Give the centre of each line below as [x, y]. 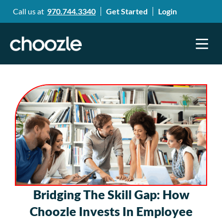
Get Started [127, 11]
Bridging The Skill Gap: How [111, 194]
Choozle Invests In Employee [111, 211]
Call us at [30, 11]
